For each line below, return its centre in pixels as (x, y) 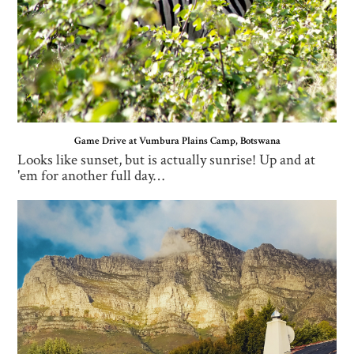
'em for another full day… (91, 175)
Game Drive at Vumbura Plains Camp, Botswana (177, 141)
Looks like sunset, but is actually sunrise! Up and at (167, 160)
